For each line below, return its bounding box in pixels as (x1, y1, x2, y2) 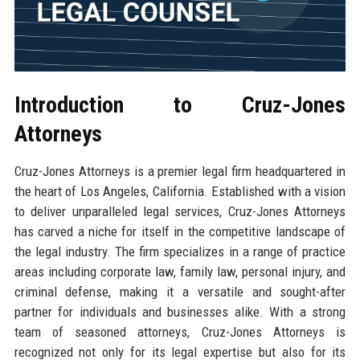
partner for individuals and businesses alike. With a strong (14, 303, 346, 320)
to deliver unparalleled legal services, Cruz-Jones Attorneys (14, 202, 346, 219)
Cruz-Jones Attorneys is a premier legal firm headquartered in (14, 162, 346, 179)
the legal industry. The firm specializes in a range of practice (14, 243, 346, 260)
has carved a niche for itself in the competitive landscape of (14, 223, 346, 239)
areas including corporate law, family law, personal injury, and (14, 263, 346, 280)
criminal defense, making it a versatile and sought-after (14, 283, 346, 300)
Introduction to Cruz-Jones (14, 91, 346, 118)
